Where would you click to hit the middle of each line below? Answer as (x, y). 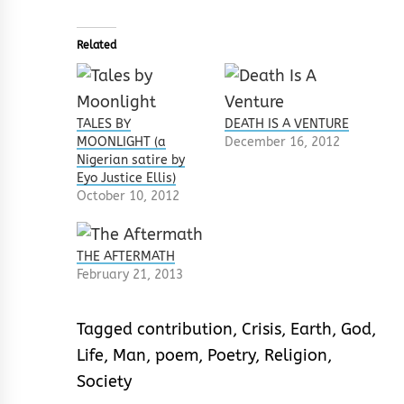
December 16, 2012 (282, 142)
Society (104, 381)
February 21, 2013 (130, 274)
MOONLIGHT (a (121, 142)
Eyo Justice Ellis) (126, 178)
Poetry (231, 355)
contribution (185, 329)
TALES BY (104, 124)
